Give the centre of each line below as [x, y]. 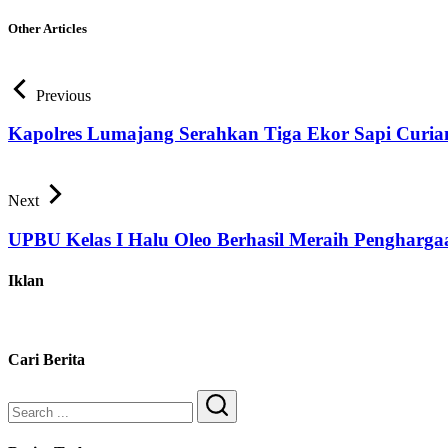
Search [236, 426]
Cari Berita [46, 359]
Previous [63, 95]
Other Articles [47, 28]
